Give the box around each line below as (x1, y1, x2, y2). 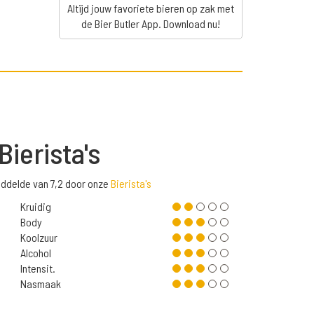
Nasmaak (20, 277, 61, 291)
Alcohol (20, 246, 51, 260)
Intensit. (20, 261, 55, 275)
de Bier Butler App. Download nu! (81, 17, 220, 31)
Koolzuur (20, 231, 57, 245)
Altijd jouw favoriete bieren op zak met (67, 1, 234, 15)
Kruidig (20, 200, 51, 214)
